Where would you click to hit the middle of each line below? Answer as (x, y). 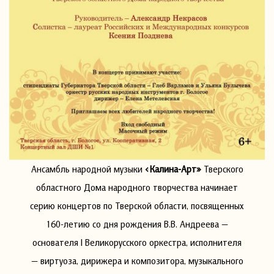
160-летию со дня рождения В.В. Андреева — (137, 224)
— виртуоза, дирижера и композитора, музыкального (137, 260)
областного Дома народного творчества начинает (137, 187)
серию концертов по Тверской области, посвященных (137, 205)
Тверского (222, 168)
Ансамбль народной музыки (88, 168)
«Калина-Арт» (173, 168)
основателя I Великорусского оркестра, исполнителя (137, 242)
